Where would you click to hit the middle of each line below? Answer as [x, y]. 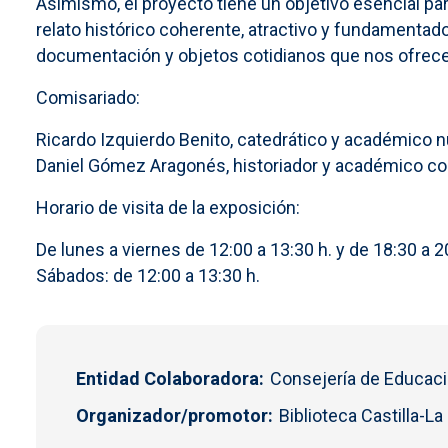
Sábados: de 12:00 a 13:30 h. [148, 275]
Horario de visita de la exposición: [168, 207]
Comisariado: [88, 97]
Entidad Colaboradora [167, 378]
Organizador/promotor [172, 415]
